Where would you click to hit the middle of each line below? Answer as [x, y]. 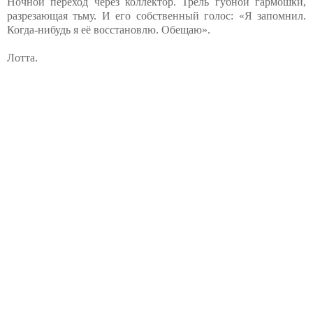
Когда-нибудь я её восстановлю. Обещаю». [109, 29]
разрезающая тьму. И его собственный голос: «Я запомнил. [156, 15]
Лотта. [22, 57]
